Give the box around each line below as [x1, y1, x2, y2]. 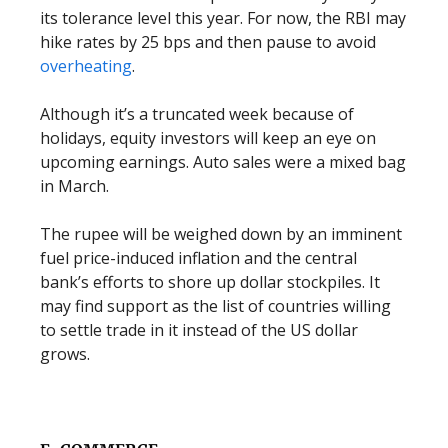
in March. [40, 175, 109, 197]
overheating [40, 55, 132, 77]
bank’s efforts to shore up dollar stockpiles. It [40, 271, 380, 293]
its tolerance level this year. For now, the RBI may [40, 7, 406, 29]
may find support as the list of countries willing [40, 295, 391, 317]
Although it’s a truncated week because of [40, 103, 354, 125]
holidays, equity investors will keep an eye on [40, 127, 376, 149]
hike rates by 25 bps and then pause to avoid [40, 31, 376, 53]
